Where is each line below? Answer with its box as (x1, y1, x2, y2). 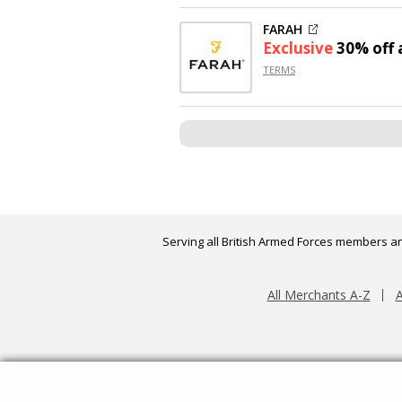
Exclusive (263, 38, 336, 59)
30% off (336, 38, 394, 59)
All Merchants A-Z (267, 286, 371, 304)
